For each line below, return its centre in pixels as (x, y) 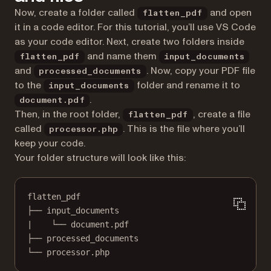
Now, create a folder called (76, 13)
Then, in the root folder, (69, 115)
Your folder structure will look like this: (100, 158)
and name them (122, 57)
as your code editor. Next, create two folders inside (129, 42)
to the (29, 86)
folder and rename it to (187, 86)
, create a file (221, 115)
